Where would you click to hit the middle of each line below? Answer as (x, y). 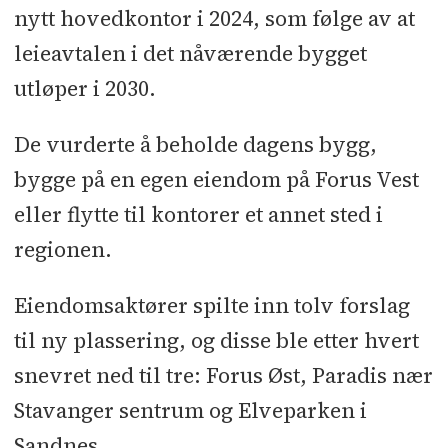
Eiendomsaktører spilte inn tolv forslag (211, 306)
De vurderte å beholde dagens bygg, (195, 145)
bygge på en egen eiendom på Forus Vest (216, 180)
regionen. (62, 250)
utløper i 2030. (84, 89)
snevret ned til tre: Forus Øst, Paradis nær (223, 376)
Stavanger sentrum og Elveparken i (190, 411)
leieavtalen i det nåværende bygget (190, 54)
